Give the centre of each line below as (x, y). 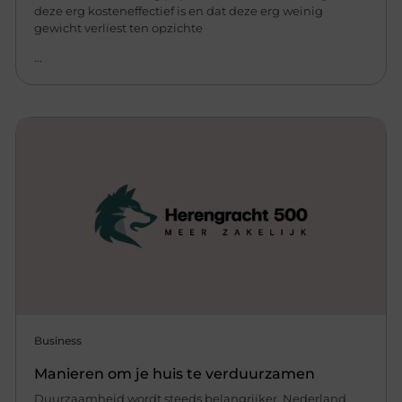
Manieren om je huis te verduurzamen (175, 374)
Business (58, 341)
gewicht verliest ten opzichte (119, 27)
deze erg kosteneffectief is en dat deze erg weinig (179, 10)
